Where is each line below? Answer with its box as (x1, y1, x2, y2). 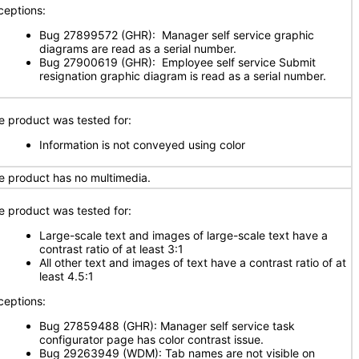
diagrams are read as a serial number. (39, 42, 236, 55)
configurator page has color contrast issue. (39, 333, 264, 346)
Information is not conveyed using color (39, 138, 245, 151)
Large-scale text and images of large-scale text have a (39, 228, 328, 242)
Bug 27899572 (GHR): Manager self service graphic (39, 28, 314, 42)
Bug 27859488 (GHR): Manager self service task (39, 319, 295, 333)
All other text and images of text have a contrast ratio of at (39, 256, 346, 269)
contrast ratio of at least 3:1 (39, 242, 184, 256)
